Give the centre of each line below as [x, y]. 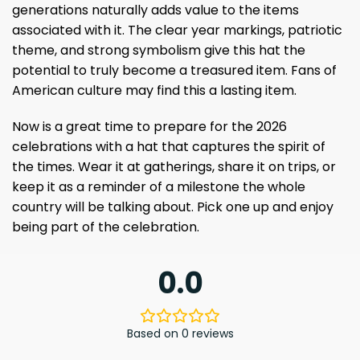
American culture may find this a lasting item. [154, 90]
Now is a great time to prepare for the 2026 [149, 127]
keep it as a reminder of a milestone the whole [159, 187]
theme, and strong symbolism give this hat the [159, 50]
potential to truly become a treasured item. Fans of [174, 70]
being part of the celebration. [106, 227]
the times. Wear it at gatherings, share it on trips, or [174, 167]
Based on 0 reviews [180, 334]
